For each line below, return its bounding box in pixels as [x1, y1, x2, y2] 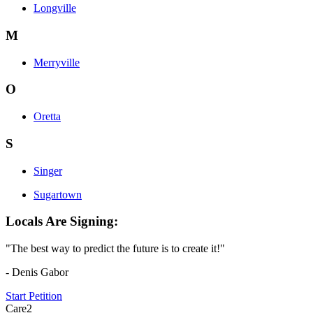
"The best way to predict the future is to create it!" [6, 242, 225, 254]
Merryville [34, 56, 80, 68]
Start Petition [6, 289, 62, 302]
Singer [34, 164, 62, 177]
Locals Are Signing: [6, 214, 118, 229]
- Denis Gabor [6, 265, 68, 278]
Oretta [34, 110, 61, 123]
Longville [34, 2, 76, 15]
